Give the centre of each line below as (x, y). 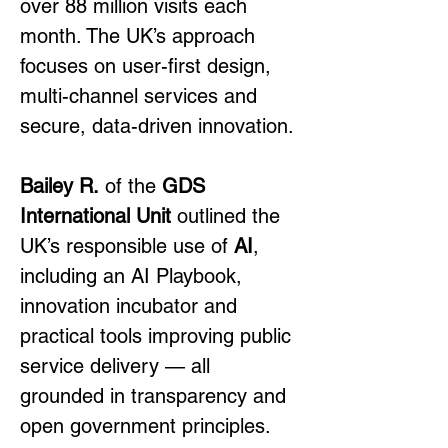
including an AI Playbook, (134, 276)
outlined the (228, 216)
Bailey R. (59, 186)
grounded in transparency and (156, 396)
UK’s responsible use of (127, 246)
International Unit (95, 216)
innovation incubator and (131, 306)
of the (130, 186)
